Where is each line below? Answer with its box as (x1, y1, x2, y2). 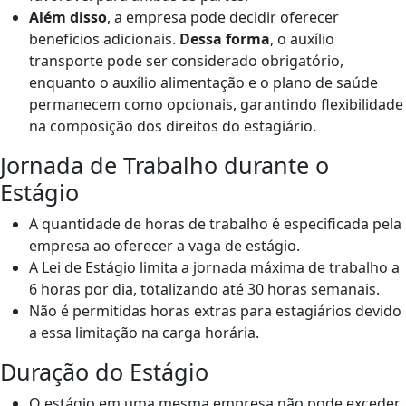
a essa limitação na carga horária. (29, 322, 259, 343)
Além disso (29, 6, 107, 27)
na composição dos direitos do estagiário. (29, 115, 316, 136)
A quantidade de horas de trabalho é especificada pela (29, 213, 401, 234)
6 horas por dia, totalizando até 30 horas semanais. (29, 278, 380, 299)
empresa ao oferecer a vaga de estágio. (29, 235, 300, 256)
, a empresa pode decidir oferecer (107, 6, 339, 27)
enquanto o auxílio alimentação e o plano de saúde (29, 72, 378, 92)
